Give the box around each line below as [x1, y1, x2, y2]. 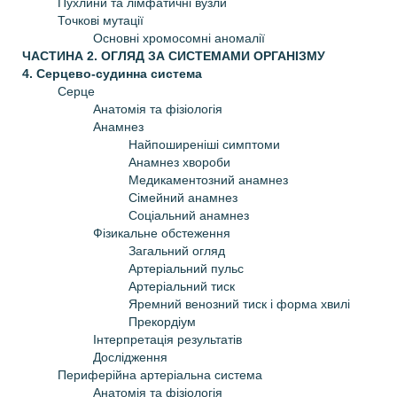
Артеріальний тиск [128, 278, 235, 293]
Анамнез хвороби [128, 154, 230, 169]
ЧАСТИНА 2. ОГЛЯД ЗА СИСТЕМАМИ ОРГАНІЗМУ [22, 48, 325, 63]
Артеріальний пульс [128, 261, 244, 276]
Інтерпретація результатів [93, 331, 242, 346]
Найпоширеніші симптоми [128, 136, 280, 152]
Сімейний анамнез [128, 190, 237, 205]
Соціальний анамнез [128, 207, 249, 222]
